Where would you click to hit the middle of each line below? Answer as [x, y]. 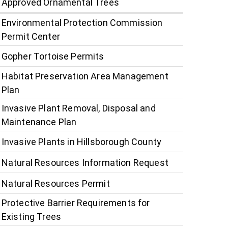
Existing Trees [31, 217]
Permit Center [31, 37]
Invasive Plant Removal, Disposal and [78, 108]
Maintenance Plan [39, 122]
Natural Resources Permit [55, 183]
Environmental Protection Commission [82, 23]
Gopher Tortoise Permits [53, 56]
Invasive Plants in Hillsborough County [81, 141]
